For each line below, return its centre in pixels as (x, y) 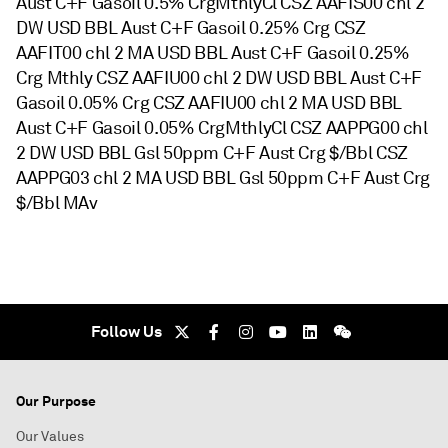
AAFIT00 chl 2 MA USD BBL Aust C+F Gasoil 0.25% (213, 53)
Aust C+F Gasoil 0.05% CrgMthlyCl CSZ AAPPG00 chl (222, 128)
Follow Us (126, 331)
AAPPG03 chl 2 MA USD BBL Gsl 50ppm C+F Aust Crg (223, 178)
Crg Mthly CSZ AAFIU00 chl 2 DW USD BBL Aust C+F (219, 78)
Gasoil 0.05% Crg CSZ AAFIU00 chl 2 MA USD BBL (209, 103)
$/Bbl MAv (57, 203)
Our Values (50, 436)
